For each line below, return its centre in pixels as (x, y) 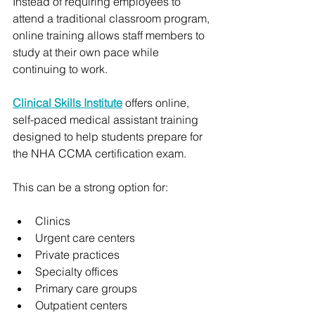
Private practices (77, 254)
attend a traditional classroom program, (112, 18)
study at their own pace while (87, 52)
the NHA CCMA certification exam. (99, 153)
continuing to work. (60, 69)
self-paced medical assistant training (107, 119)
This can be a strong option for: (90, 187)
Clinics (53, 220)
